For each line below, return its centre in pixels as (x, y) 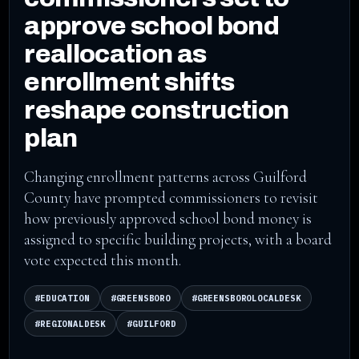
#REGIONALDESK (71, 324)
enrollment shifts (129, 82)
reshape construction (157, 110)
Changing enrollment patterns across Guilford (166, 177)
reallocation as (115, 54)
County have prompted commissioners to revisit (171, 198)
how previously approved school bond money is (168, 219)
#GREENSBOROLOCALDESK (246, 298)
